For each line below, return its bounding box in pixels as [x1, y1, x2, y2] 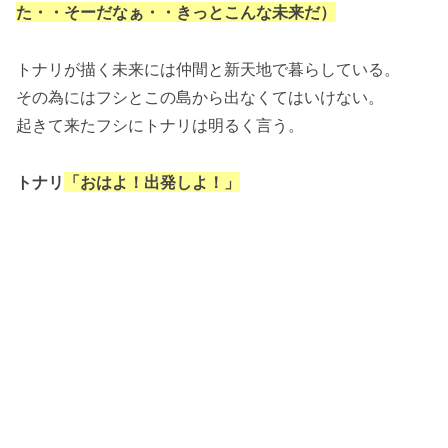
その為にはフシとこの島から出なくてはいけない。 [16, 86, 384, 107]
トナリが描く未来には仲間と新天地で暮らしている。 [16, 58, 400, 79]
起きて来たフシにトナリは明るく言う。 [16, 114, 304, 135]
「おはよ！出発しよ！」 [64, 171, 240, 192]
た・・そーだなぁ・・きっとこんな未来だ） [16, 2, 336, 23]
